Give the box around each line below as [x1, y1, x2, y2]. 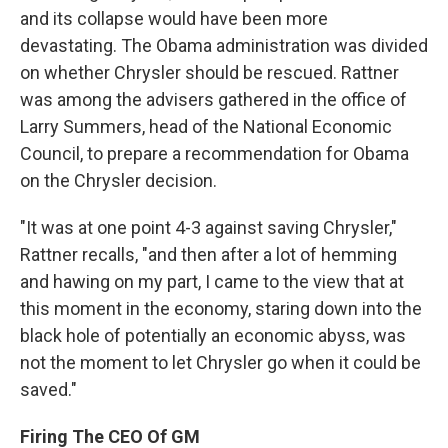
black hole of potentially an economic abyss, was [20, 325, 406, 346]
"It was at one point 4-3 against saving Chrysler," [20, 217, 397, 238]
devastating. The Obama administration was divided [20, 35, 428, 56]
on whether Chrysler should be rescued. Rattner [20, 62, 399, 83]
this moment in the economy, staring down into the [20, 298, 422, 319]
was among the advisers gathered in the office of [20, 89, 407, 110]
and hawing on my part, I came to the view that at [20, 271, 404, 292]
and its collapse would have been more [20, 8, 328, 29]
